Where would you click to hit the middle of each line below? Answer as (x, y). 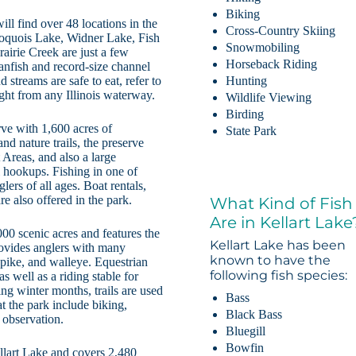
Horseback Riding (272, 64)
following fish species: (279, 276)
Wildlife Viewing (269, 98)
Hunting (247, 81)
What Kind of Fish (282, 204)
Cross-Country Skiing (281, 31)
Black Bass (254, 314)
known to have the (271, 261)
